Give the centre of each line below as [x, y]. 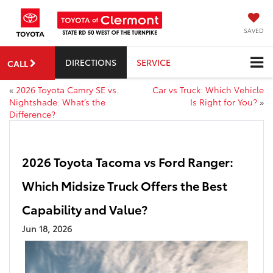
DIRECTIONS [91, 62]
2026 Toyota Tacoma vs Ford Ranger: [128, 162]
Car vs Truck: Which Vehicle [208, 90]
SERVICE [154, 62]
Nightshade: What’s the [57, 102]
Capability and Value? [85, 209]
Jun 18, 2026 [47, 229]
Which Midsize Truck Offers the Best [125, 186]
